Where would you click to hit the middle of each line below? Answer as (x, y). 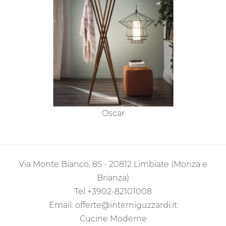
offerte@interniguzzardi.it (126, 205)
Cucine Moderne (113, 219)
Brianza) (113, 178)
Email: (62, 205)
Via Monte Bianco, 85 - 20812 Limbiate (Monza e (113, 164)
